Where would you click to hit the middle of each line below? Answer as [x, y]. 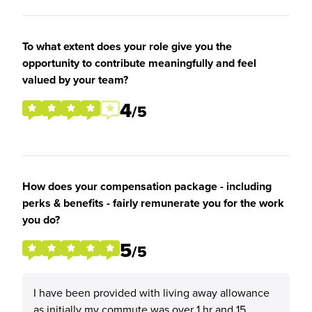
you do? [41, 220]
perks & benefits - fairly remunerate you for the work [153, 203]
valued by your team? [75, 80]
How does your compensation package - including [147, 186]
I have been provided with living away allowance [151, 292]
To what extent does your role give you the [127, 46]
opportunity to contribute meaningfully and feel [139, 63]
